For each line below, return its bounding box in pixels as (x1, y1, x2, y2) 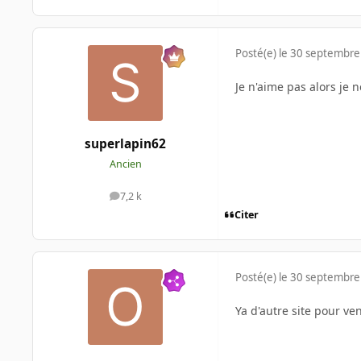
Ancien (109, 156, 142, 171)
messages (124, 193, 172, 207)
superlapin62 (85, 135, 166, 152)
